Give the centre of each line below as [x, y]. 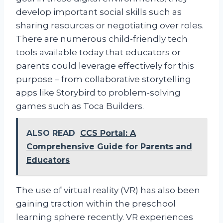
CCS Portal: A [108, 133]
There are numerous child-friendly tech [102, 39]
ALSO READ [51, 133]
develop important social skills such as [99, 12]
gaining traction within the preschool [96, 203]
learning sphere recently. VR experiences [105, 217]
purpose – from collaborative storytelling [104, 79]
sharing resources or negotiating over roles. [110, 25]
